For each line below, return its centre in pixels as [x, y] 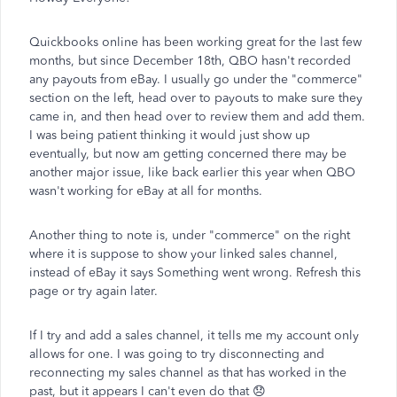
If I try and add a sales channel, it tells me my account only [194, 335]
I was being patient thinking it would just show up [170, 135]
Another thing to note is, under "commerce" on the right [190, 235]
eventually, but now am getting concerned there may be [188, 154]
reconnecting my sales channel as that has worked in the [188, 373]
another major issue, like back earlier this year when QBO [192, 172]
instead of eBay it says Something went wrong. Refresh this [195, 272]
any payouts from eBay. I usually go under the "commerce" [196, 79]
